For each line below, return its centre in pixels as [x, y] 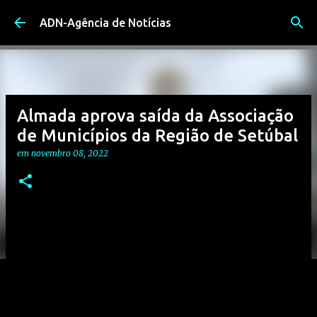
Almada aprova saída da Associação [155, 116]
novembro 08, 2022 [70, 153]
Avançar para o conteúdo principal [158, 18]
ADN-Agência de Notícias [105, 23]
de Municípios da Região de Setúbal [157, 136]
